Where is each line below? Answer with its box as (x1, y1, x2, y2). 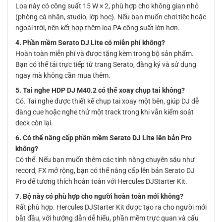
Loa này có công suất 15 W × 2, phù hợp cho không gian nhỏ (15, 2, 199, 10)
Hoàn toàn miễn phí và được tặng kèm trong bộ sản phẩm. (15, 50, 194, 58)
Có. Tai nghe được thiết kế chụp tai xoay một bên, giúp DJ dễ (15, 97, 199, 106)
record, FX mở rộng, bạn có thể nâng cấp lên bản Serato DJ (15, 166, 195, 175)
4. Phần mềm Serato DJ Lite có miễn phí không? (15, 39, 165, 47)
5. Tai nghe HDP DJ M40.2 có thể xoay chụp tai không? (15, 86, 185, 95)
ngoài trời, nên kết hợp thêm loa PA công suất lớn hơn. (15, 24, 180, 32)
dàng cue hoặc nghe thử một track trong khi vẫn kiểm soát (15, 108, 194, 116)
